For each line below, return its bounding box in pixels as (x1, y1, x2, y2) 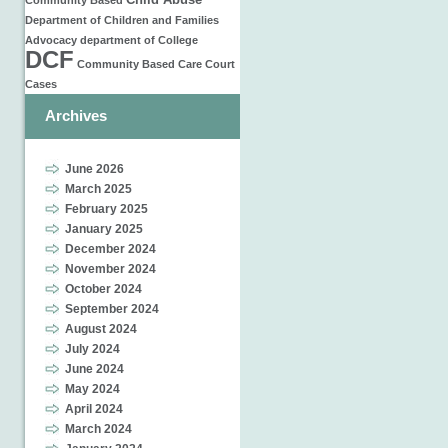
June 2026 (65, 162, 124, 176)
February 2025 (65, 202, 148, 216)
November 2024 (65, 262, 156, 276)
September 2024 (65, 302, 159, 316)
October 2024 (65, 282, 142, 296)
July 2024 (65, 342, 120, 356)
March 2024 (65, 422, 132, 436)
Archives (45, 107, 107, 124)
